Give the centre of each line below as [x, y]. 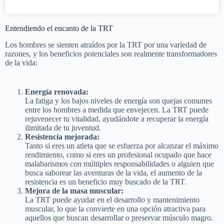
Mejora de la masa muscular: [74, 190]
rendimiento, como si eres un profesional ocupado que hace [118, 154]
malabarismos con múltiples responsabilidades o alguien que [119, 163]
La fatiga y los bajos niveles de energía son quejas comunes [118, 100]
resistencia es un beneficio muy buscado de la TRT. [106, 181]
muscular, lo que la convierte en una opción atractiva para [115, 208]
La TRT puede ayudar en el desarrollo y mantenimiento [112, 199]
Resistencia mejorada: [62, 136]
